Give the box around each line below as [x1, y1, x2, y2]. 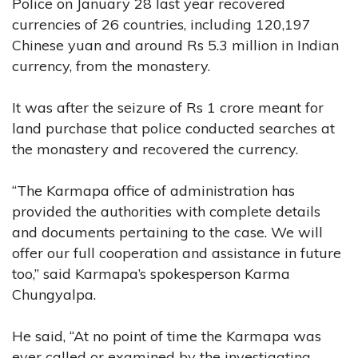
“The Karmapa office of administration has [12, 181, 295, 200]
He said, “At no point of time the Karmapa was [12, 326, 321, 345]
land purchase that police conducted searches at [12, 118, 335, 137]
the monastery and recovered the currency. [12, 139, 298, 158]
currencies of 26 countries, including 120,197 [12, 14, 311, 34]
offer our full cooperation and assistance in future [12, 243, 341, 262]
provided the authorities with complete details [12, 201, 320, 221]
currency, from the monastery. [12, 56, 210, 75]
